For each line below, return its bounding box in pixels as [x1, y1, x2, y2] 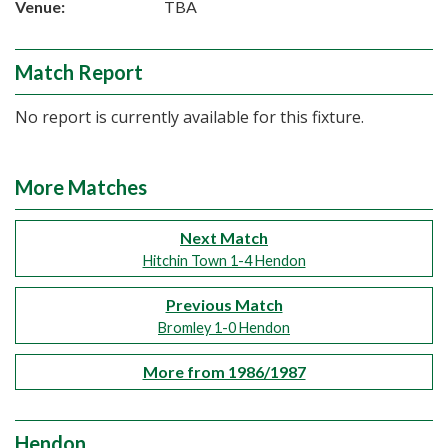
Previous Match [165, 295, 283, 314]
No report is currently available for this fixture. [15, 106, 364, 128]
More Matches [15, 175, 147, 199]
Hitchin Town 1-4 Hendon [142, 252, 306, 269]
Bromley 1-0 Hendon [158, 319, 290, 336]
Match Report [15, 60, 143, 84]
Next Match [180, 228, 268, 247]
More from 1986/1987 [142, 362, 306, 381]
